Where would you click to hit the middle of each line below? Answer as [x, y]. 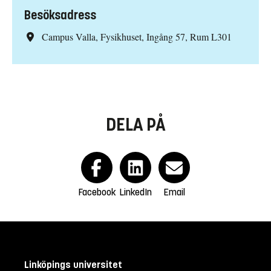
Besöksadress [60, 16]
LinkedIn [135, 192]
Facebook [97, 192]
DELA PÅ [135, 125]
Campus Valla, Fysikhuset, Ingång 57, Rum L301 [136, 37]
